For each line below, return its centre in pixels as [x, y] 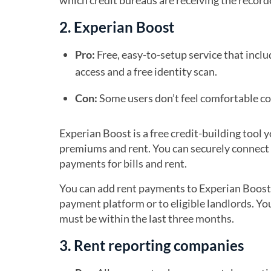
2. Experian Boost [117, 27]
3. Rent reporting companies [152, 245]
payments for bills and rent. [124, 163]
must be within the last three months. [147, 218]
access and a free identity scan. [146, 71]
